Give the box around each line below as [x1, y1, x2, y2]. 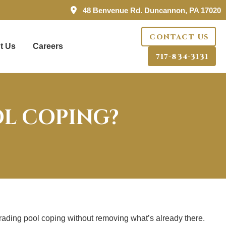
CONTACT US [149, 32, 209, 42]
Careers [32, 42, 63, 51]
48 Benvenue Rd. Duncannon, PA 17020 [83, 6, 221, 15]
